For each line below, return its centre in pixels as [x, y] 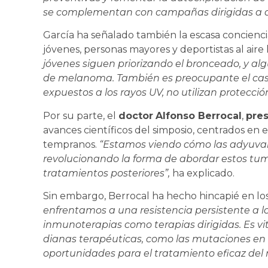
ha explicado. [202, 173]
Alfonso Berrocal [199, 115]
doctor [136, 115]
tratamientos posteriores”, [106, 173]
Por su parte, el [81, 115]
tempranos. [71, 144]
